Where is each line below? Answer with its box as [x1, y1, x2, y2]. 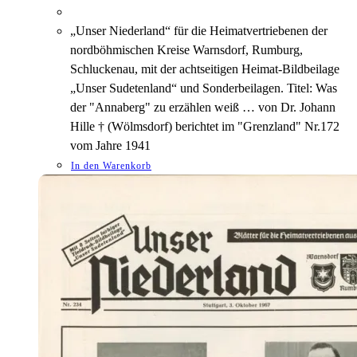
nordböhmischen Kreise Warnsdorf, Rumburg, [70, 43, 303, 57]
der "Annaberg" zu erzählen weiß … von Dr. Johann [70, 100, 335, 115]
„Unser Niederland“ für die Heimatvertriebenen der [70, 24, 328, 38]
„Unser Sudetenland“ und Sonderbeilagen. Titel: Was [70, 81, 337, 96]
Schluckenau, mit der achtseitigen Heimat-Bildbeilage [70, 62, 339, 76]
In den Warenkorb [71, 160, 151, 172]
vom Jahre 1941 [70, 139, 151, 153]
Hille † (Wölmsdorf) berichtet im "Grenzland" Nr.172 [70, 120, 339, 134]
